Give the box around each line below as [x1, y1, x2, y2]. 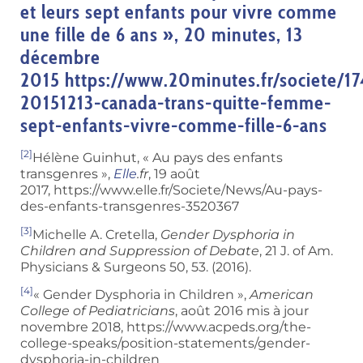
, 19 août [148, 166, 200, 182]
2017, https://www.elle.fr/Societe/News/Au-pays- [20, 182, 322, 199]
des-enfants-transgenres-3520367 [20, 199, 239, 215]
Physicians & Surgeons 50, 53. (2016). [20, 258, 251, 275]
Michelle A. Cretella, [32, 226, 160, 242]
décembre [20, 45, 100, 70]
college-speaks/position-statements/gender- [20, 335, 310, 352]
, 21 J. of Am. [259, 242, 333, 258]
